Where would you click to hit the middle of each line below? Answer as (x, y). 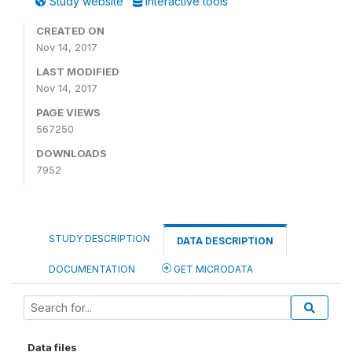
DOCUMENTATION (92, 269)
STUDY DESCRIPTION (99, 238)
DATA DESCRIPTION (225, 241)
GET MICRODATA (212, 269)
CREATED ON (70, 31)
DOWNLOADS (71, 153)
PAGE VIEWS (68, 112)
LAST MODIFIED (78, 71)
